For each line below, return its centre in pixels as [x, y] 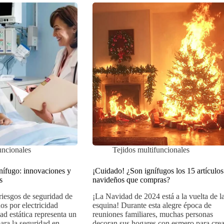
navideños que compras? [131, 180]
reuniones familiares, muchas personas [152, 214]
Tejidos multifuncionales [151, 150]
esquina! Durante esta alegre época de [152, 205]
